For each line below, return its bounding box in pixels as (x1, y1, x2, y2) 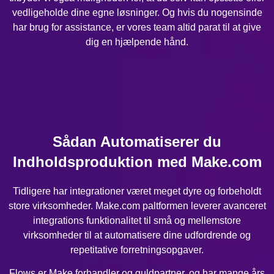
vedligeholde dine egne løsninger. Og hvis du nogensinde (12, 7, 262, 18)
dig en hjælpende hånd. (86, 36, 188, 47)
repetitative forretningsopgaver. (70, 245, 204, 256)
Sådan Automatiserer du (53, 133, 221, 150)
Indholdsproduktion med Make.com (12, 154, 262, 171)
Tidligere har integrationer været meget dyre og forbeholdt (13, 186, 261, 197)
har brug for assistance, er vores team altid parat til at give (13, 21, 261, 32)
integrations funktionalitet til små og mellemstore (33, 215, 241, 226)
